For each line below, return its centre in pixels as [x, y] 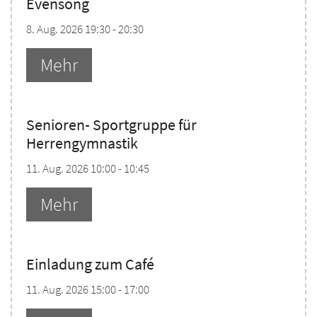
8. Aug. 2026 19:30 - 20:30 [85, 29]
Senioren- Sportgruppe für [111, 125]
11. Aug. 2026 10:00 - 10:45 [88, 169]
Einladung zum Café [90, 264]
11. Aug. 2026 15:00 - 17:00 [88, 289]
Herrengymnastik [82, 144]
